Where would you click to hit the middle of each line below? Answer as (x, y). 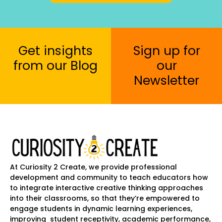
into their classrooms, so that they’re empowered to (105, 198)
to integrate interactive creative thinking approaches (107, 188)
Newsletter (166, 80)
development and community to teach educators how (109, 177)
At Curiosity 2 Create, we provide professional (93, 167)
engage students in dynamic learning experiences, (101, 208)
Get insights (55, 51)
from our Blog (55, 65)
